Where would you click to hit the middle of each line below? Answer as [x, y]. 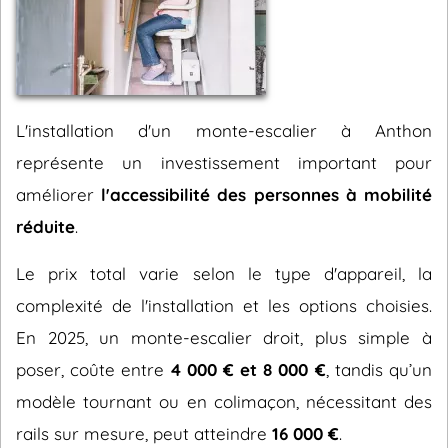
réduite [45, 226]
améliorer [59, 194]
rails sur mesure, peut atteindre [144, 433]
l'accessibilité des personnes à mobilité [267, 194]
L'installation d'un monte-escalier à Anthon [224, 130]
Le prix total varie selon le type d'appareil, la [224, 273]
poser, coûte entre [93, 369]
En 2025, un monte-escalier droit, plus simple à [224, 337]
